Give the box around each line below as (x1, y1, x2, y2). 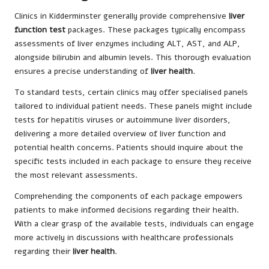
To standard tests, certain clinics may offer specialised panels (14, 86, 248, 98)
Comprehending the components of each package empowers (14, 190, 243, 202)
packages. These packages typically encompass (65, 24, 246, 36)
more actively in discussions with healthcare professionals (14, 232, 234, 244)
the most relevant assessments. (14, 169, 138, 181)
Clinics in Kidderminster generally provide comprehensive (14, 10, 229, 22)
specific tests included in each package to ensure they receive (14, 156, 252, 168)
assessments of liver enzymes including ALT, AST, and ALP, (14, 38, 240, 50)
